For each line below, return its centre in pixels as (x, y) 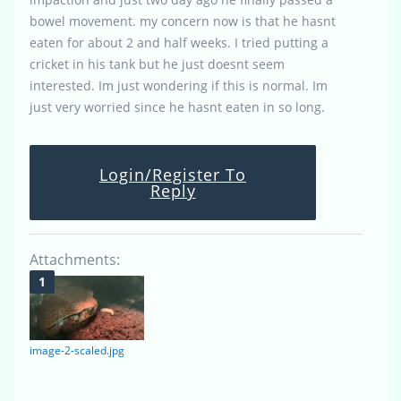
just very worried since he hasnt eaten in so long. (177, 107)
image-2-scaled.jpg (77, 351)
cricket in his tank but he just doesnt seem (157, 64)
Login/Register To (173, 175)
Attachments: (75, 260)
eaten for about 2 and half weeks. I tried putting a (179, 43)
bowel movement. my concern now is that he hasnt (183, 21)
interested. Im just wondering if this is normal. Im (179, 86)
